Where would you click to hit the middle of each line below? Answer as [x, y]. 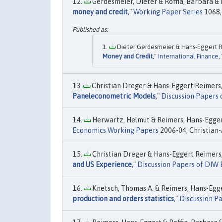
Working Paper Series [168, 12]
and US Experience [102, 165]
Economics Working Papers [115, 131]
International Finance [188, 56]
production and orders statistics [123, 199]
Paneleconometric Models [114, 96]
